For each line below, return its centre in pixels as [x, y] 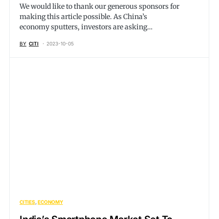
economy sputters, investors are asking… [86, 27]
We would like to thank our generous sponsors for [99, 6]
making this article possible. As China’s [83, 17]
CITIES [27, 202]
